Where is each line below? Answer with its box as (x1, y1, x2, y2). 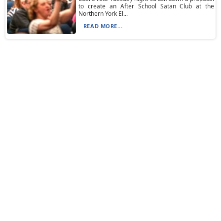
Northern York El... (78, 9, 128, 18)
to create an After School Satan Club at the (78, 2, 215, 10)
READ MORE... (83, 22, 123, 30)
